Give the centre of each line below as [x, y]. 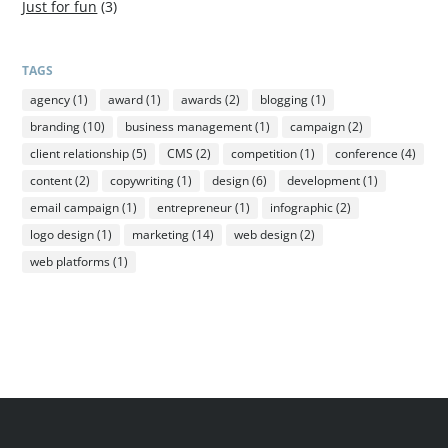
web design [266, 235]
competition [264, 154]
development [324, 181]
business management [189, 127]
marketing [161, 235]
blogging [284, 100]
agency [50, 100]
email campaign [75, 208]
